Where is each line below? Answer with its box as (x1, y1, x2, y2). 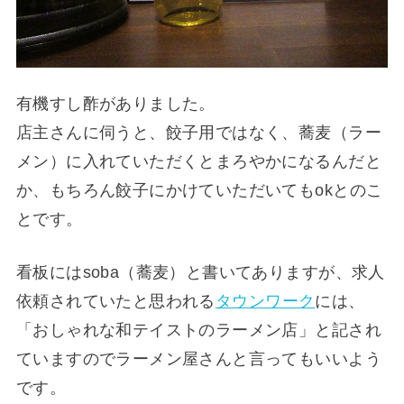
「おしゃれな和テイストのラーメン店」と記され (15, 320, 381, 339)
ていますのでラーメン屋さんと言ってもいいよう (15, 349, 381, 368)
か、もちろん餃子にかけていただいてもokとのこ (15, 181, 383, 200)
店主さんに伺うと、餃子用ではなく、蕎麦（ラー (15, 124, 381, 142)
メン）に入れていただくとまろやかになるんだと (15, 152, 381, 171)
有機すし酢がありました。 (15, 95, 216, 114)
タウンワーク (215, 291, 316, 310)
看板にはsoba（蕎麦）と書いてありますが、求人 (15, 262, 385, 281)
